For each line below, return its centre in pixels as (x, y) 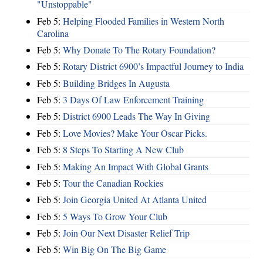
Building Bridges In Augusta (116, 83)
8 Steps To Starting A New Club (123, 150)
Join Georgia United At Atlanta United (135, 200)
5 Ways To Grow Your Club (115, 216)
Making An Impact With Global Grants (136, 166)
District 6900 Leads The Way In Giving (136, 116)
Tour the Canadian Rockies (113, 183)
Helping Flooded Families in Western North (144, 21)
